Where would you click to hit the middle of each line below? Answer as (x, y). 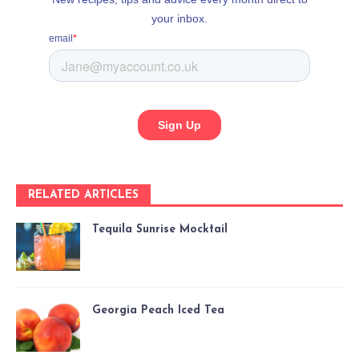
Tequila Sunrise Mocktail (160, 230)
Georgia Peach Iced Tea (158, 311)
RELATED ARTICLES (83, 196)
